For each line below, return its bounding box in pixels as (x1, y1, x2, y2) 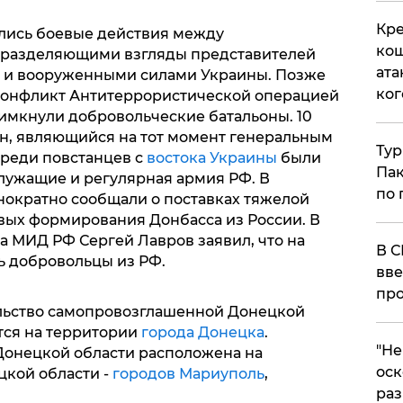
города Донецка (140, 324, 264, 342)
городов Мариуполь (112, 365, 264, 383)
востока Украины (146, 149, 277, 167)
